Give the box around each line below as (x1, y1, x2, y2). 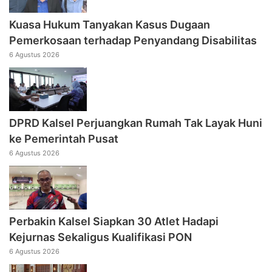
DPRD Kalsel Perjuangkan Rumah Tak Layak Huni (9, 117, 262, 130)
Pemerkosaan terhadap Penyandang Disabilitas (9, 33, 257, 47)
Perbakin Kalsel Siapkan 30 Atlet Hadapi (9, 215, 219, 228)
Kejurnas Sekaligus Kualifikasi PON (9, 231, 192, 244)
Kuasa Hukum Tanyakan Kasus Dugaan (9, 18, 210, 31)
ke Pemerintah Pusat (9, 132, 118, 146)
